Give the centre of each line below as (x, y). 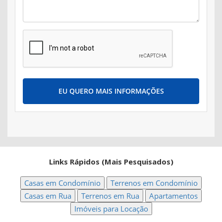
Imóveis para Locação (111, 208)
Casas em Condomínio (62, 183)
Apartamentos (173, 195)
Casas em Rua (48, 195)
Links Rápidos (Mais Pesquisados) (111, 161)
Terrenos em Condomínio (154, 183)
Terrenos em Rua (110, 195)
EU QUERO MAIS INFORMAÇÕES (111, 91)
